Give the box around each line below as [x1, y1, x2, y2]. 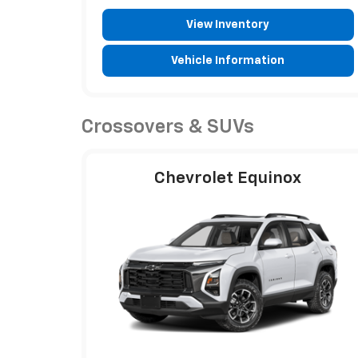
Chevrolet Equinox [154, 169, 302, 187]
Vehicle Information [171, 54, 285, 66]
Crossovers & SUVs [82, 117, 254, 137]
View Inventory [186, 18, 270, 30]
